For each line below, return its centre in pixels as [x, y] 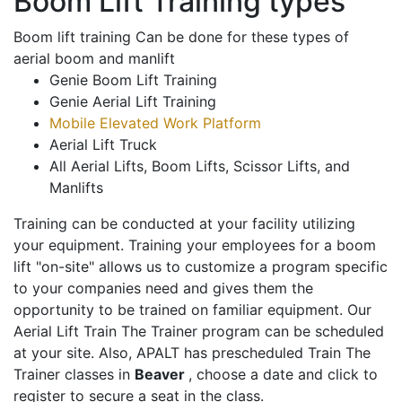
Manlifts [76, 188]
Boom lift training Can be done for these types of [181, 37]
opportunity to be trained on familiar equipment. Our [192, 310]
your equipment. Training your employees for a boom [195, 245]
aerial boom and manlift [94, 59]
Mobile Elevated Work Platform [155, 123]
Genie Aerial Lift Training [133, 102]
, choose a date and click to [283, 375]
